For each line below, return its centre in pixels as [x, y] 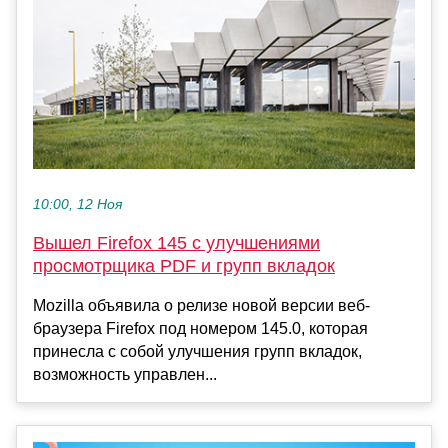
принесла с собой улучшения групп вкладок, [197, 351]
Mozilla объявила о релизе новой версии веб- [201, 305]
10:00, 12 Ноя [77, 204]
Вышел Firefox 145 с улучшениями [176, 242]
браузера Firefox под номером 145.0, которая [200, 328]
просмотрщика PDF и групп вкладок [184, 265]
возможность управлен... [125, 374]
